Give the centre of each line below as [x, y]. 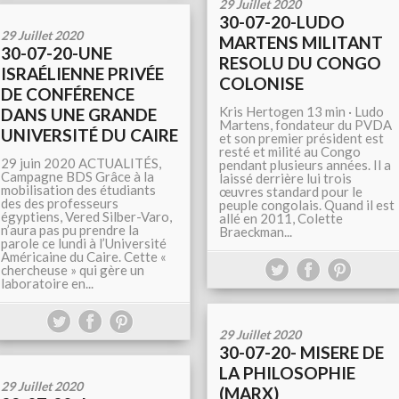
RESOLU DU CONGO [300, 63]
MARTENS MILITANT [301, 42]
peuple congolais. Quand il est [307, 205]
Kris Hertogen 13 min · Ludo [301, 111]
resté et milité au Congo [290, 151]
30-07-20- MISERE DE [301, 352]
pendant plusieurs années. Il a [305, 165]
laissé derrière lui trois [285, 178]
